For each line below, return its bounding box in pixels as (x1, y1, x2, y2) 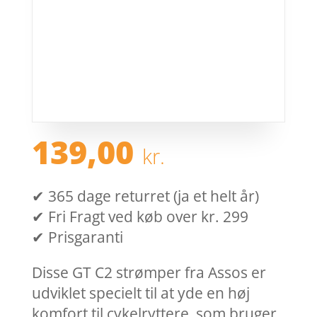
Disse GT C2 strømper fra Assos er (31, 263, 266, 283)
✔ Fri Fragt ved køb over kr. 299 (31, 207, 248, 227)
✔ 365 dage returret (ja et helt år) (31, 186, 259, 207)
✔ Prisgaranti (31, 227, 123, 248)
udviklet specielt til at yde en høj (31, 283, 250, 304)
